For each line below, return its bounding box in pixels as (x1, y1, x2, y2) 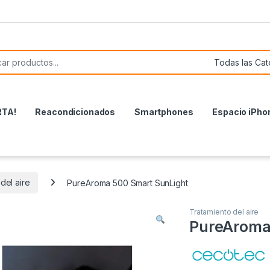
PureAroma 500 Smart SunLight (67, 177, 188, 188)
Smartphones (134, 106, 193, 117)
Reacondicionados (35, 106, 116, 117)
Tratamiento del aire (189, 207, 259, 216)
